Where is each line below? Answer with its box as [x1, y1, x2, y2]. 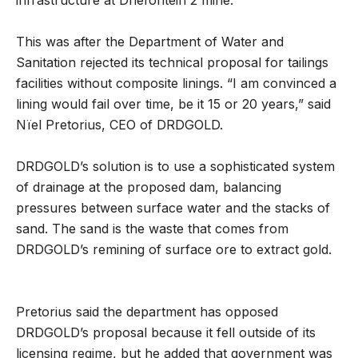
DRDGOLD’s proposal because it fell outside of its [16, 324, 316, 341]
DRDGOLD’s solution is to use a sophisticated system [16, 158, 335, 175]
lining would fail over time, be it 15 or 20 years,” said [16, 96, 331, 113]
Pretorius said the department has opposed [16, 304, 278, 320]
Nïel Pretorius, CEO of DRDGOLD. [16, 117, 223, 133]
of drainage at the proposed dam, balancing [16, 179, 281, 196]
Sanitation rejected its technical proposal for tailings [16, 54, 328, 71]
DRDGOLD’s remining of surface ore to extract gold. [16, 241, 332, 258]
